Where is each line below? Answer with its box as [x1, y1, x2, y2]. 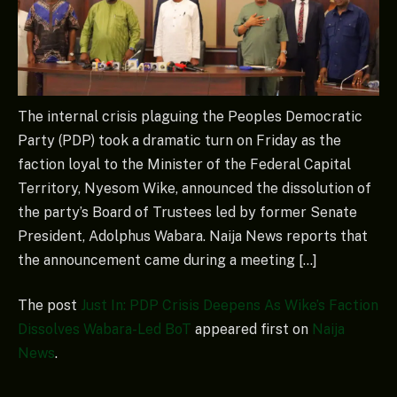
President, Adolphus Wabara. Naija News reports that [18, 227, 368, 245]
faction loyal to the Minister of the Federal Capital [18, 155, 351, 173]
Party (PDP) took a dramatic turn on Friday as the [18, 131, 341, 149]
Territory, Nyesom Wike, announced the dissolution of [18, 179, 371, 197]
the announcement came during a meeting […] [18, 251, 317, 269]
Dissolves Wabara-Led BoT [18, 321, 191, 339]
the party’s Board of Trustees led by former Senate [18, 203, 357, 221]
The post [18, 297, 81, 315]
